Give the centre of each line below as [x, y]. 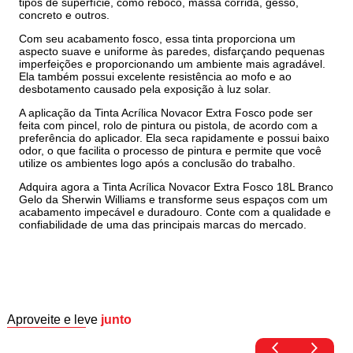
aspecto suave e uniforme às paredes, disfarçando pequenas [172, 51]
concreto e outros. [65, 15]
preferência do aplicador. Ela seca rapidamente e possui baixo [175, 137]
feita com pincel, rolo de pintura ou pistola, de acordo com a [169, 125]
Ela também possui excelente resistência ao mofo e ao [156, 76]
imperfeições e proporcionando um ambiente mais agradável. [173, 63]
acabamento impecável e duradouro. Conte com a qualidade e [175, 212]
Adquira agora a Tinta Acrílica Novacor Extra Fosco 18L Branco [176, 186]
